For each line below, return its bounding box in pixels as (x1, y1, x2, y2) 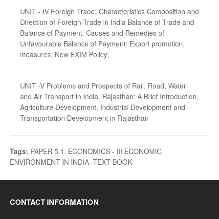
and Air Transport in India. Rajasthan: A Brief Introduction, (20, 91, 198, 101)
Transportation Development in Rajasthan (20, 113, 149, 123)
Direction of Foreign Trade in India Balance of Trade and (20, 17, 194, 27)
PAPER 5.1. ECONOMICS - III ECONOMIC (30, 146, 162, 156)
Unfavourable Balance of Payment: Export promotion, (20, 39, 185, 48)
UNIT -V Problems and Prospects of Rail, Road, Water (20, 81, 186, 90)
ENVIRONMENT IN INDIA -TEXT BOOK (10, 157, 132, 167)
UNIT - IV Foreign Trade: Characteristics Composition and (20, 6, 199, 16)
